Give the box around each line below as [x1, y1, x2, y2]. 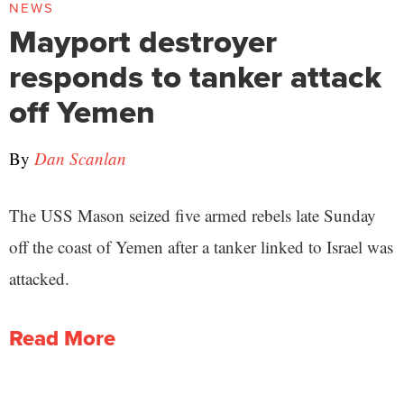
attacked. [9, 266, 69, 289]
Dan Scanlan [34, 146, 126, 170]
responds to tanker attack [9, 52, 381, 99]
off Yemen [9, 87, 155, 134]
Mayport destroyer [9, 17, 277, 64]
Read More [9, 321, 115, 353]
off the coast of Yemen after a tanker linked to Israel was [9, 234, 393, 258]
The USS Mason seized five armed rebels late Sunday [9, 203, 376, 226]
